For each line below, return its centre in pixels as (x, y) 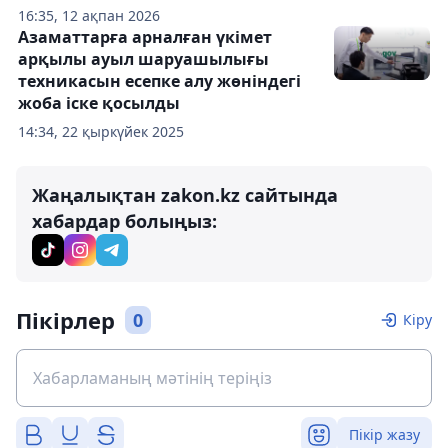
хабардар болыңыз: (124, 221)
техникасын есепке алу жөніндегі (159, 81)
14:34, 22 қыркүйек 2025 (101, 131)
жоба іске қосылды (99, 103)
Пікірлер (65, 320)
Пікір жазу (384, 434)
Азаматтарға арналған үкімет (145, 37)
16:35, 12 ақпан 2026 (89, 15)
